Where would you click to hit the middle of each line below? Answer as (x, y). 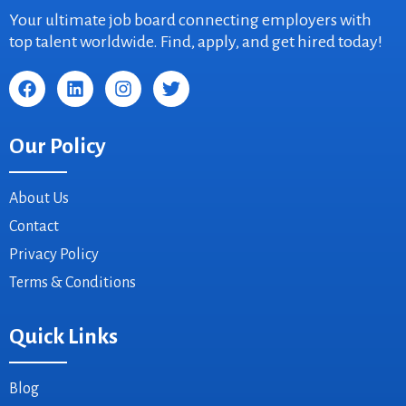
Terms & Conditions (72, 283)
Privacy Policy (54, 255)
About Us (39, 199)
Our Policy (58, 146)
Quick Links (63, 337)
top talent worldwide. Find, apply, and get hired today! (196, 42)
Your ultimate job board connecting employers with (190, 20)
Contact (34, 227)
